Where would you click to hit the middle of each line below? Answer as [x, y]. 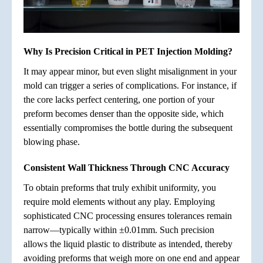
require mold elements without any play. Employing [119, 202]
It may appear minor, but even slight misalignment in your [130, 72]
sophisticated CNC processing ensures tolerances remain [128, 216]
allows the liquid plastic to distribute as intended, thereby [128, 244]
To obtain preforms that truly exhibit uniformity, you [120, 188]
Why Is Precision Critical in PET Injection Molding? [128, 52]
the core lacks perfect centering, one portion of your [119, 100]
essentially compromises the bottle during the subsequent [128, 128]
